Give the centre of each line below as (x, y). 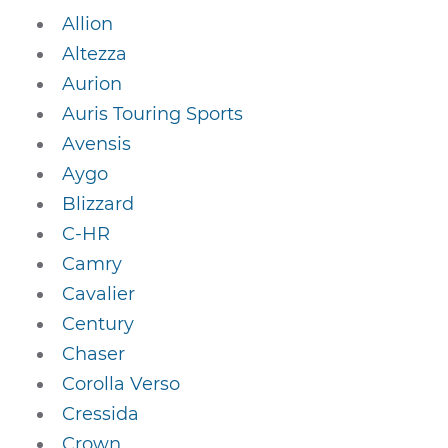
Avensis (97, 144)
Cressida (101, 414)
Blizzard (98, 204)
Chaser (94, 354)
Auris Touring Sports (153, 114)
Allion (88, 24)
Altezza (95, 54)
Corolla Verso (121, 384)
